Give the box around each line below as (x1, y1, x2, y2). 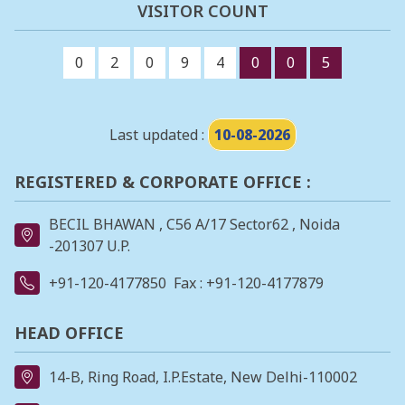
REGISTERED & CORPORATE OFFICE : (14, 170, 311, 193)
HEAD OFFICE (14, 322, 124, 344)
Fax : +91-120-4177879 (174, 273, 324, 294)
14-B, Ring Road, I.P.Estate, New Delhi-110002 (49, 367, 357, 388)
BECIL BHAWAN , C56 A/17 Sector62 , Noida (49, 214, 340, 235)
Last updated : (108, 124, 208, 145)
